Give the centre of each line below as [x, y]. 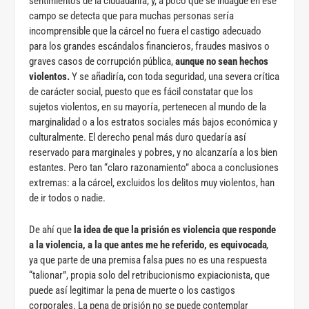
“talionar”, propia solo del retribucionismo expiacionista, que [150, 275]
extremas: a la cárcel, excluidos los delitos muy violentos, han [152, 182]
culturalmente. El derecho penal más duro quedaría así [138, 137]
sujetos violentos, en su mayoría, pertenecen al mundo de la [148, 107]
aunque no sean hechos [222, 61]
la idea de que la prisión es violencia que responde [175, 229]
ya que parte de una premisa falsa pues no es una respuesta [148, 260]
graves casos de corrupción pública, [102, 61]
